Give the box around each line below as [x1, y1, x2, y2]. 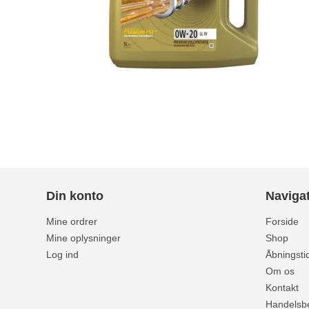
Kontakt [265, 282, 299, 294]
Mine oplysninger [46, 232, 121, 244]
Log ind [46, 249, 79, 261]
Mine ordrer [46, 216, 98, 228]
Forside [265, 216, 299, 228]
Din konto [46, 189, 104, 203]
